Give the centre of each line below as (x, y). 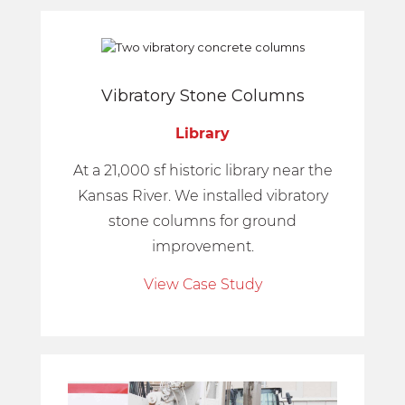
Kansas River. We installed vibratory (202, 196)
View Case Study (202, 284)
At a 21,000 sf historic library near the (202, 171)
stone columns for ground (202, 221)
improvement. (202, 247)
